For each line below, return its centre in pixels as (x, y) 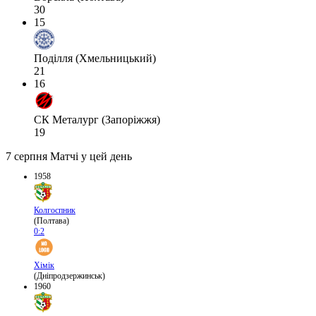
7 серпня (26, 157)
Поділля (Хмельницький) (95, 59)
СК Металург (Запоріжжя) (97, 120)
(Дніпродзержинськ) (69, 276)
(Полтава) (51, 221)
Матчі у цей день (91, 157)
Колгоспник (55, 211)
